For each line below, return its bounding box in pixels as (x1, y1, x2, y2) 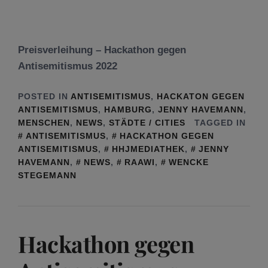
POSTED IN (18, 91, 71, 101)
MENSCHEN (18, 117, 70, 127)
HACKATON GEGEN (157, 91, 245, 101)
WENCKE (169, 157, 209, 167)
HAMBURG (104, 104, 152, 114)
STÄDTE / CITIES (109, 117, 185, 127)
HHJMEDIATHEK (112, 144, 185, 154)
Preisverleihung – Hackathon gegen (18, 44, 186, 56)
